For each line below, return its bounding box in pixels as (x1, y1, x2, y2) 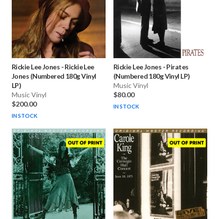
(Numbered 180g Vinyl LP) (113, 72, 190, 81)
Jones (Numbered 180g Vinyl (12, 72, 96, 81)
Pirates (166, 63, 189, 71)
